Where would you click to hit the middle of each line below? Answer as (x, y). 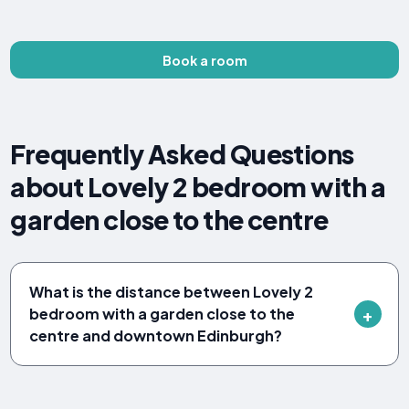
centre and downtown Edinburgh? (156, 336)
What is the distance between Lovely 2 (172, 292)
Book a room (204, 60)
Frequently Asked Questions (182, 154)
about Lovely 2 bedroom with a (198, 187)
